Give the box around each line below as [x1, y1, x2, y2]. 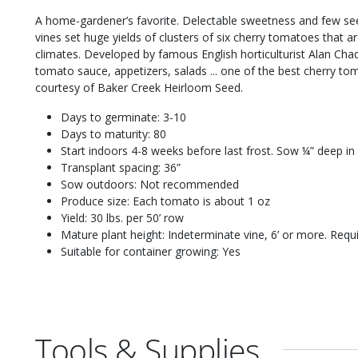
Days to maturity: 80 [61, 125, 166, 141]
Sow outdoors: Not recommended [61, 176, 239, 192]
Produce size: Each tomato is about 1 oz [61, 193, 270, 209]
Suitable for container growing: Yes [61, 243, 241, 259]
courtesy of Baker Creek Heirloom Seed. [35, 79, 243, 95]
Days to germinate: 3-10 [61, 109, 186, 125]
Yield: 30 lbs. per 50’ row [61, 209, 184, 225]
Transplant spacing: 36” [61, 159, 181, 175]
